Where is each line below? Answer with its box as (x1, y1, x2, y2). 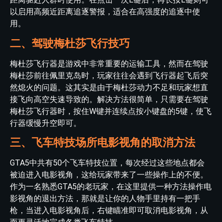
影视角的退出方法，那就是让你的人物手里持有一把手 (10, 194, 200, 204)
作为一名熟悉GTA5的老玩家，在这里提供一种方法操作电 (10, 182, 212, 192)
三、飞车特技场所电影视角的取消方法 (10, 136, 195, 149)
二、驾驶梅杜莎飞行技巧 (10, 37, 130, 50)
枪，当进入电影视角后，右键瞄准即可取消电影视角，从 (10, 206, 208, 216)
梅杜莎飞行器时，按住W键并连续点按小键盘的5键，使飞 (10, 106, 212, 116)
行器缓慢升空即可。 (10, 118, 81, 128)
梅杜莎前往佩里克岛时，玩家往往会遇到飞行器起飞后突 (10, 70, 208, 80)
